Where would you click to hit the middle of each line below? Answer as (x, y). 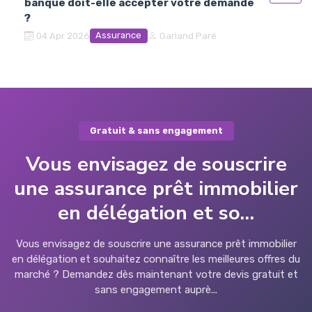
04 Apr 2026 (63, 36)
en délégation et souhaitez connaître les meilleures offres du (156, 259)
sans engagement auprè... (156, 290)
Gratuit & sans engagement (156, 131)
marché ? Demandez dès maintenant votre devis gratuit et (156, 275)
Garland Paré (188, 36)
